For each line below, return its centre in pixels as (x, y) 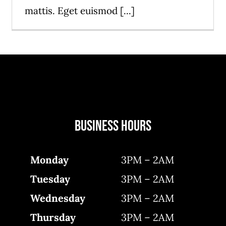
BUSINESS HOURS (113, 126)
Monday (50, 160)
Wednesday (58, 198)
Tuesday (50, 179)
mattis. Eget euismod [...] (80, 11)
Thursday (53, 217)
